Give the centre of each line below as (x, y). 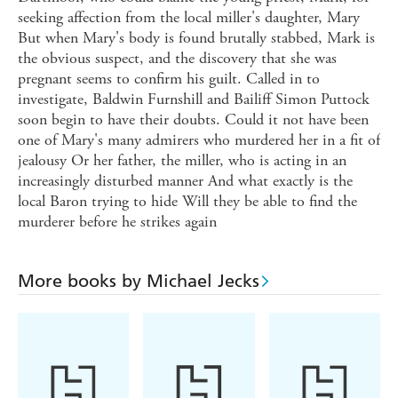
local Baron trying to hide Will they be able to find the (187, 202)
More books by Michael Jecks (139, 281)
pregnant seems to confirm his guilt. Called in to (169, 79)
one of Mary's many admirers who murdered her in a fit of (199, 140)
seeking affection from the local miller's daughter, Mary (189, 18)
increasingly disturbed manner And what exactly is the (185, 181)
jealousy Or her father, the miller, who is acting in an (182, 161)
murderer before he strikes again (117, 222)
